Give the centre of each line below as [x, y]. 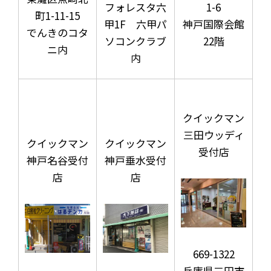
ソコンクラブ [135, 41]
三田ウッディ [214, 134]
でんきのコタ [57, 32]
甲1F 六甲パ [135, 24]
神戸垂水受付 [135, 160]
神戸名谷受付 [57, 160]
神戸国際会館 [214, 24]
